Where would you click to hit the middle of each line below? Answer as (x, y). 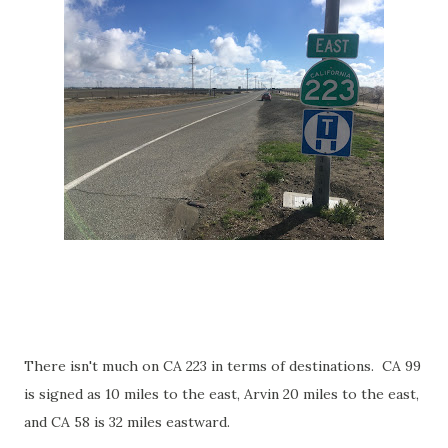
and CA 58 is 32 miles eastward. (127, 422)
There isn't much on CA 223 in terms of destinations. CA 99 (222, 366)
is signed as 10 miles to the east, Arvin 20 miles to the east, (221, 394)
